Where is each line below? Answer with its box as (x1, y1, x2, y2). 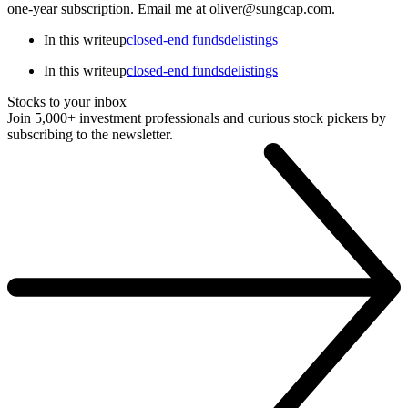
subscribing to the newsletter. (7, 126, 173, 142)
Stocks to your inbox (7, 93, 127, 109)
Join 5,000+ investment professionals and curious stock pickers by (7, 109, 386, 126)
